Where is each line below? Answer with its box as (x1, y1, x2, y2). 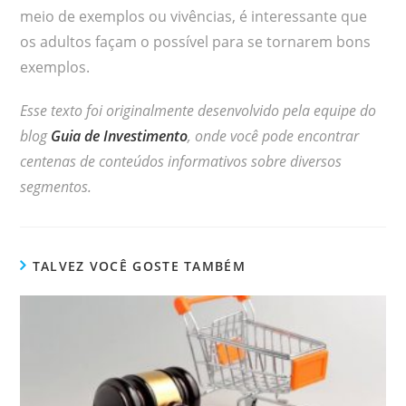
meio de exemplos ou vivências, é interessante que (20, 5, 368, 26)
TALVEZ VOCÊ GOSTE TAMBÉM (32, 256, 246, 275)
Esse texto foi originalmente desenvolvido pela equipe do (20, 100, 377, 121)
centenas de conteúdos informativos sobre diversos (20, 150, 343, 171)
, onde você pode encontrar (188, 125, 360, 146)
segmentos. (20, 176, 92, 197)
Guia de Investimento (51, 125, 188, 146)
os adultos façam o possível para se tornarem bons (20, 31, 372, 52)
